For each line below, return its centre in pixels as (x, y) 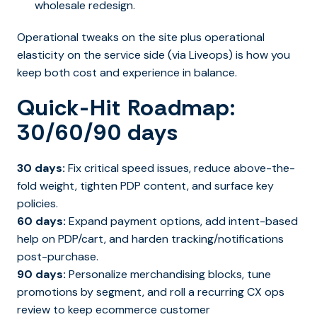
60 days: (41, 221)
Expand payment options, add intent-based (182, 221)
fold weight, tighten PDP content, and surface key (145, 185)
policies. (38, 203)
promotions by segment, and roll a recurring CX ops (151, 292)
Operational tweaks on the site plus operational (141, 37)
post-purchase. (58, 256)
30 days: (41, 168)
